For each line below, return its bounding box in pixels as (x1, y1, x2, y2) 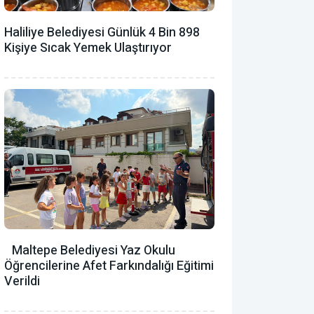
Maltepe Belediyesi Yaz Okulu (4, 240, 175, 260)
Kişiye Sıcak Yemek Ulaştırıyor (4, 38, 172, 57)
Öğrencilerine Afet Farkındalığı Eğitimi (4, 256, 214, 275)
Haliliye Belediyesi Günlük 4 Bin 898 (4, 22, 200, 42)
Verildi (4, 271, 40, 291)
